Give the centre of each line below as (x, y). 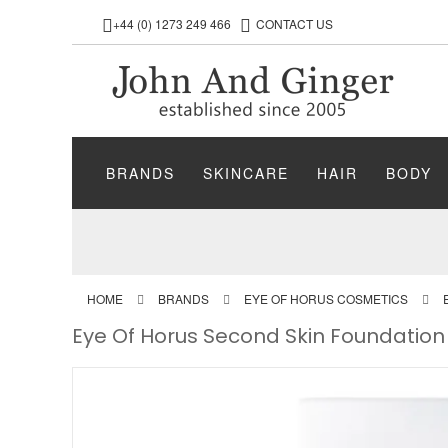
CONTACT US (294, 23)
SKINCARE (246, 173)
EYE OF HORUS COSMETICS (326, 298)
